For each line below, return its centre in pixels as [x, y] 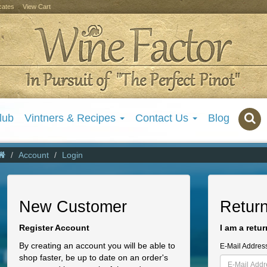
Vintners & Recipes [72, 118]
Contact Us [163, 118]
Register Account [54, 228]
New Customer [73, 207]
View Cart [37, 7]
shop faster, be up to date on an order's [94, 257]
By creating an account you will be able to [97, 246]
